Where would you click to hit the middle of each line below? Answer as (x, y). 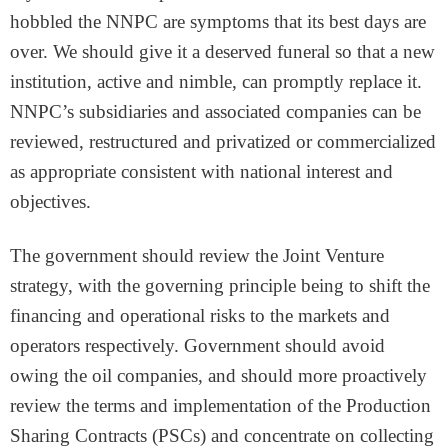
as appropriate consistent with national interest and (201, 171)
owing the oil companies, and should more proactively (218, 375)
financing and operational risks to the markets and (200, 315)
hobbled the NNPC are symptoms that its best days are (218, 21)
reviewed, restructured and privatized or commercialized (223, 141)
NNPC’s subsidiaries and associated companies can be (215, 111)
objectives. (50, 201)
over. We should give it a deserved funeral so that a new (222, 51)
